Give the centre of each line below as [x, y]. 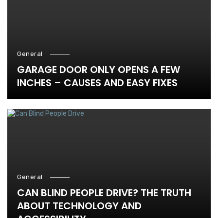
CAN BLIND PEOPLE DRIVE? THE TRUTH [104, 193]
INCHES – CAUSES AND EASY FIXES [97, 83]
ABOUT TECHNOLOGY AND [79, 206]
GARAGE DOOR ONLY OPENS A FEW [99, 70]
